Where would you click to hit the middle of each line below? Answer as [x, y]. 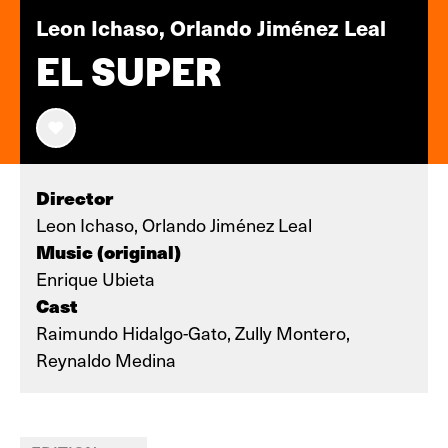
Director [74, 197]
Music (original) [108, 251]
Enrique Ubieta [95, 278]
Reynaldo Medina [106, 359]
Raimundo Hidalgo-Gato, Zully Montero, [193, 332]
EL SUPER [129, 72]
